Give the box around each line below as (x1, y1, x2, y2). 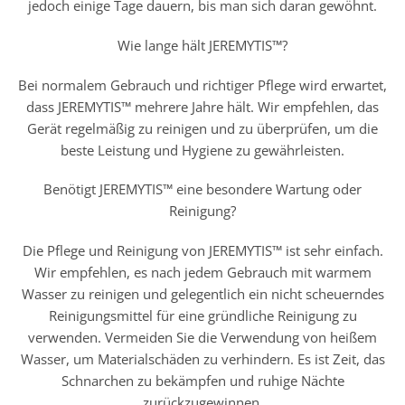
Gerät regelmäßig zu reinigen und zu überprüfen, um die (27, 118, 378, 137)
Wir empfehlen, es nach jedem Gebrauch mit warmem (33, 263, 372, 282)
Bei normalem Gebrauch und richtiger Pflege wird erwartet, (18, 75, 387, 94)
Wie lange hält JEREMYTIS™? (118, 35, 287, 54)
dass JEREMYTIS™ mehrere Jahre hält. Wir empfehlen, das (26, 97, 379, 116)
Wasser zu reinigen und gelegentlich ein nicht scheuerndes (21, 285, 384, 304)
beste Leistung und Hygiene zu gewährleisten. (61, 140, 344, 159)
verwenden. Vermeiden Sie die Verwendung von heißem (28, 328, 377, 347)
